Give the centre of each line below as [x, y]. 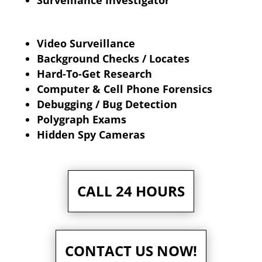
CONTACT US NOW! [131, 251]
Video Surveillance [86, 44]
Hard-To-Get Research [94, 74]
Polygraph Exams [81, 120]
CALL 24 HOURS [131, 191]
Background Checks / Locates [113, 59]
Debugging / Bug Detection [107, 104]
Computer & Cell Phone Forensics [124, 89]
